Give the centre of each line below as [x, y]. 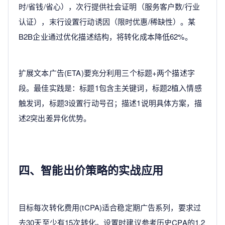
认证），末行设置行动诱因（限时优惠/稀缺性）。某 [107, 22]
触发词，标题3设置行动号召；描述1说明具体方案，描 [110, 103]
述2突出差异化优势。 [55, 118]
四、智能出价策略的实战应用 [91, 170]
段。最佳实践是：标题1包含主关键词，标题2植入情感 [110, 88]
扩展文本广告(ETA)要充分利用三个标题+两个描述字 [107, 73]
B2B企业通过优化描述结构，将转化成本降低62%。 [105, 37]
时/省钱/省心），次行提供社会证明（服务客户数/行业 [109, 7]
